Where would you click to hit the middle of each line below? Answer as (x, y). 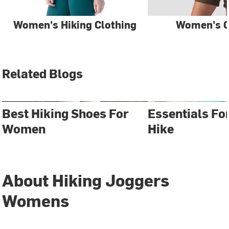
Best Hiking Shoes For (66, 113)
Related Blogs (43, 73)
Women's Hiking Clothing (75, 25)
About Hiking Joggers (86, 179)
